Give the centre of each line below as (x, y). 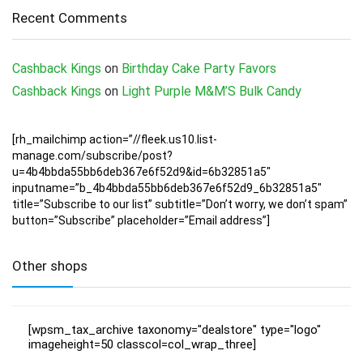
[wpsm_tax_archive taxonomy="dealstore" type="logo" (175, 330)
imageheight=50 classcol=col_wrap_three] (142, 345)
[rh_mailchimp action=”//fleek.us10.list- (115, 140)
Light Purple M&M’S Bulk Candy (211, 92)
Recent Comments (70, 18)
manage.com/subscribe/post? (92, 156)
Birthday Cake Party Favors (199, 69)
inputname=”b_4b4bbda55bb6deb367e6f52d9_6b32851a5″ (167, 188)
